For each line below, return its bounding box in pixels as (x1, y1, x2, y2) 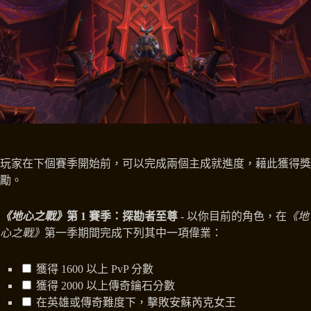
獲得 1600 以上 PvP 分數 (33, 262, 153, 275)
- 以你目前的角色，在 (178, 210, 287, 222)
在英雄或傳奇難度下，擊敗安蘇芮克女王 (33, 296, 236, 308)
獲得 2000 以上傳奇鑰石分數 (33, 279, 175, 292)
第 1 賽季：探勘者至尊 (67, 210, 178, 222)
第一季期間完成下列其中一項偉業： (44, 226, 222, 239)
